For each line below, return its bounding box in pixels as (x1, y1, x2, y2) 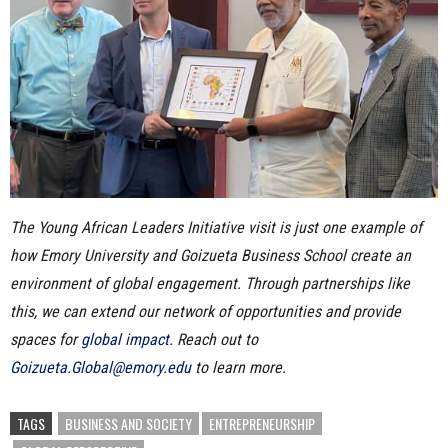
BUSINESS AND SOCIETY (65, 413, 192, 434)
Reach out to (177, 330, 258, 349)
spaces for (10, 330, 81, 349)
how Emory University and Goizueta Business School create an (10, 246, 411, 265)
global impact (81, 330, 169, 349)
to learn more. (191, 358, 286, 377)
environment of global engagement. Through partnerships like (10, 274, 410, 293)
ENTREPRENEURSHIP (209, 413, 315, 434)
